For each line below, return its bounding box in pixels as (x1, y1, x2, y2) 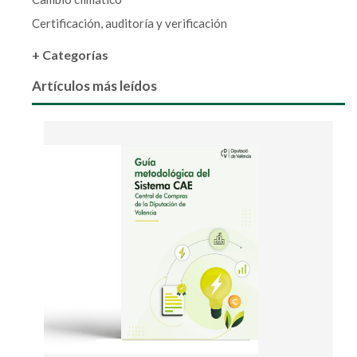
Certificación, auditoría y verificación (32, 16, 227, 31)
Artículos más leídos (32, 77, 157, 95)
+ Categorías (32, 47, 108, 63)
